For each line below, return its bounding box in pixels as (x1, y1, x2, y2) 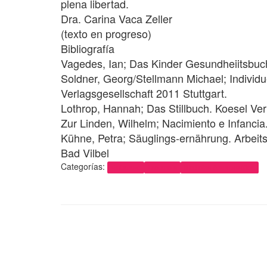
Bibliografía (61, 41, 114, 56)
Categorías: (61, 160, 107, 172)
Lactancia (147, 163, 177, 172)
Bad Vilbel (61, 145, 109, 160)
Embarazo (111, 163, 141, 172)
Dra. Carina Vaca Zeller (61, 11, 172, 26)
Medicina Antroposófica (184, 163, 255, 172)
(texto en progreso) (61, 26, 151, 41)
